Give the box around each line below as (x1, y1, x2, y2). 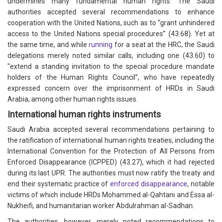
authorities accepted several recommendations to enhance (7, 8, 215, 16)
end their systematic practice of (7, 180, 111, 188)
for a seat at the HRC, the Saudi (112, 41, 215, 49)
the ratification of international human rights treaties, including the (7, 136, 215, 145)
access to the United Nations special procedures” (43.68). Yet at (7, 30, 215, 38)
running (89, 41, 113, 49)
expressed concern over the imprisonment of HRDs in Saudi (7, 84, 215, 93)
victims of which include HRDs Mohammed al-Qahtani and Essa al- (7, 191, 215, 199)
